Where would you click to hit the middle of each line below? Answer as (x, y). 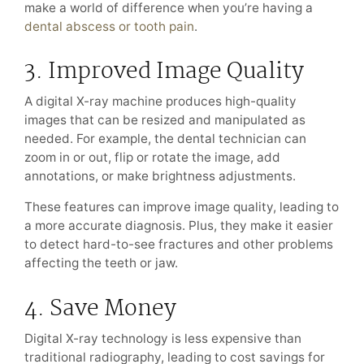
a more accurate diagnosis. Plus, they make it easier (179, 226)
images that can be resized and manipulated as (165, 119)
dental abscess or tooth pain (109, 26)
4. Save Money (100, 309)
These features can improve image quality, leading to (182, 207)
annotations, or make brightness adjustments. (160, 175)
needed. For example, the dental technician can (165, 138)
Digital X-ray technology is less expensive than (163, 338)
